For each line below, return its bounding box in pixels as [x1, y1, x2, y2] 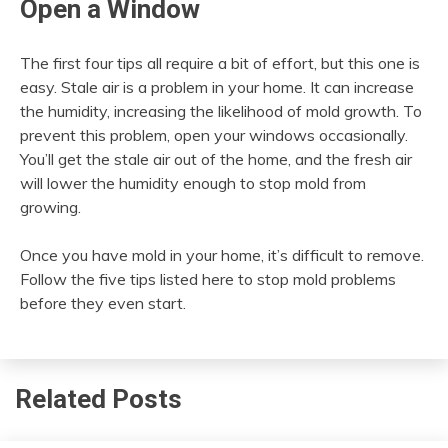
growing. [20, 196, 81, 217]
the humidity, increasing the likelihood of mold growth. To [20, 100, 422, 121]
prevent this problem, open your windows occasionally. [20, 124, 408, 145]
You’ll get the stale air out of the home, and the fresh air [20, 148, 412, 169]
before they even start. [20, 292, 186, 313]
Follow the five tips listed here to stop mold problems [20, 268, 396, 289]
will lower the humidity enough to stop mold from [20, 172, 366, 193]
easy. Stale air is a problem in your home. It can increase [20, 76, 414, 97]
